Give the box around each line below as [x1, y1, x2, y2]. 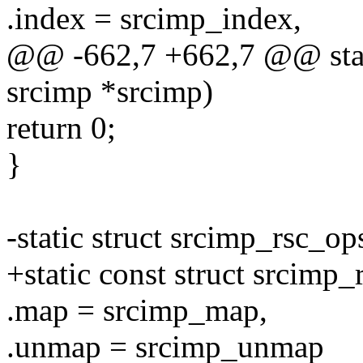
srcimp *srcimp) [6, 74, 213, 109]
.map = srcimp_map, [6, 293, 267, 328]
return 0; [6, 110, 116, 146]
